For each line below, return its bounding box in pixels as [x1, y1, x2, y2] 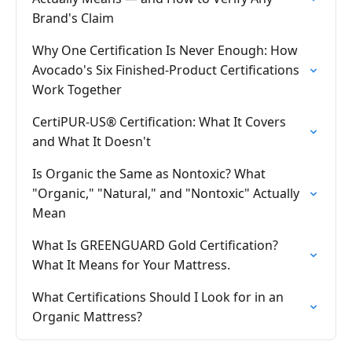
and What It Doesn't [32, 133, 151, 150]
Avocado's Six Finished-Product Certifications [32, 61, 299, 79]
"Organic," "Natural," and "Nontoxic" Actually [32, 185, 299, 202]
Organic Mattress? [32, 308, 142, 325]
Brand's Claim [32, 9, 114, 27]
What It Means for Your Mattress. [32, 256, 230, 273]
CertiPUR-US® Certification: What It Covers [32, 113, 286, 130]
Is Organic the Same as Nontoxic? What [32, 165, 266, 182]
